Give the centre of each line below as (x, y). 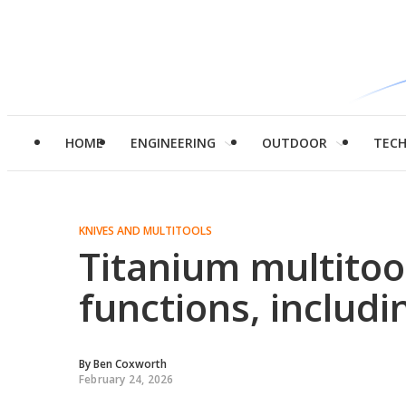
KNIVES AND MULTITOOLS (145, 231)
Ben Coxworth (130, 364)
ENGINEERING (173, 143)
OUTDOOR (295, 143)
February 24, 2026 (126, 379)
